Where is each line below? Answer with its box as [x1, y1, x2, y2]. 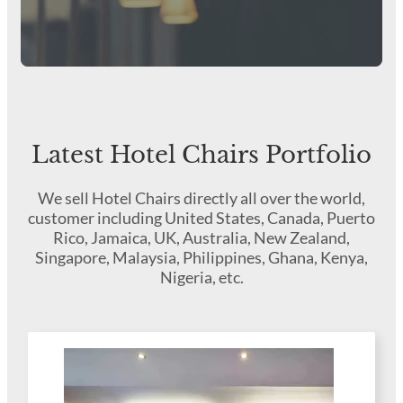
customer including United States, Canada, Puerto [28, 208, 375, 228]
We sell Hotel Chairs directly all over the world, [38, 188, 365, 209]
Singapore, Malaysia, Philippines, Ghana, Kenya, [35, 247, 368, 268]
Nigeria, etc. [159, 267, 244, 288]
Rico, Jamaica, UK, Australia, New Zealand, [53, 228, 350, 248]
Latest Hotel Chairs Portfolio [31, 139, 372, 169]
